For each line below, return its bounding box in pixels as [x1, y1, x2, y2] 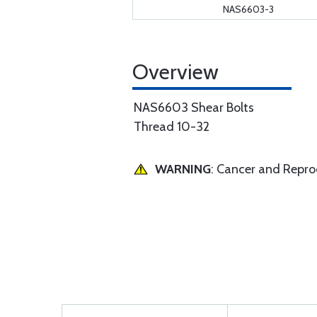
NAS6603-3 [223, 3, 274, 16]
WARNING [155, 161, 211, 177]
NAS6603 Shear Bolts [134, 100, 254, 115]
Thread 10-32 [134, 119, 209, 134]
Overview [132, 59, 219, 85]
